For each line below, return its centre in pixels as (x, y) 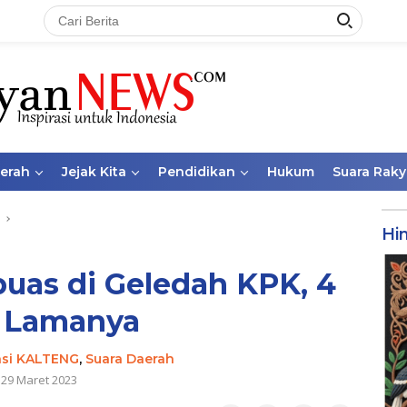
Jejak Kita (94, 172)
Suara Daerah (129, 359)
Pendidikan (197, 172)
